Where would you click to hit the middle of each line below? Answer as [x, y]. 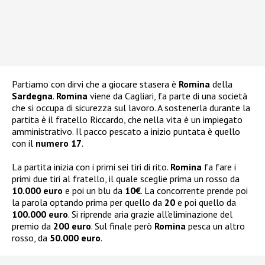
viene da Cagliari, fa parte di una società [167, 96]
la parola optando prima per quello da [88, 203]
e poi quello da [207, 203]
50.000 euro [75, 238]
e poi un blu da [94, 191]
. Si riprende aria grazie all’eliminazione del [150, 214]
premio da [33, 226]
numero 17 [59, 143]
